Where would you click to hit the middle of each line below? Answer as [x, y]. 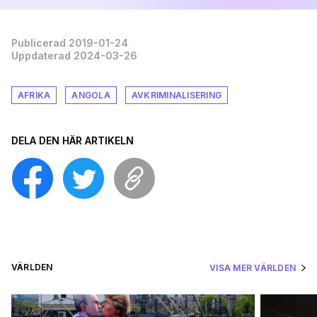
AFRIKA [34, 95]
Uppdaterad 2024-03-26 [74, 55]
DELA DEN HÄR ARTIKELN [73, 140]
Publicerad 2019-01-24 [70, 42]
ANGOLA [91, 95]
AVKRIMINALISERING [176, 95]
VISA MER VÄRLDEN [253, 267]
